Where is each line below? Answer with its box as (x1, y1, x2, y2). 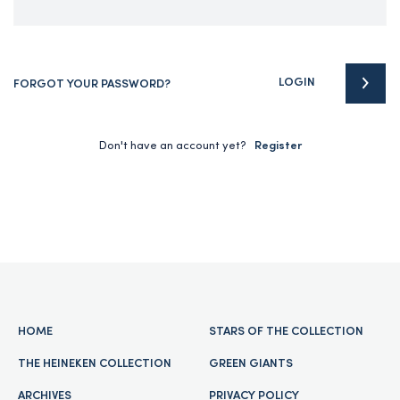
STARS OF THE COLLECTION (209, 327, 363, 337)
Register (254, 141, 302, 152)
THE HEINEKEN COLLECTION (18, 359, 171, 370)
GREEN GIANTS (209, 359, 293, 370)
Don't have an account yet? (98, 141, 246, 152)
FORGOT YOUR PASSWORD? (13, 79, 171, 90)
